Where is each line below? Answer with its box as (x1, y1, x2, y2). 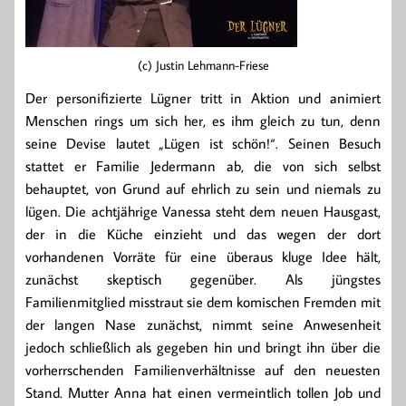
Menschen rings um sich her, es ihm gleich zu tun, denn (25, 111, 381, 130)
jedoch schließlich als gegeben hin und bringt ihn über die (25, 338, 381, 357)
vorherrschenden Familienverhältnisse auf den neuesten (25, 361, 381, 380)
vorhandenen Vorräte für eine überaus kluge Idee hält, (25, 247, 381, 266)
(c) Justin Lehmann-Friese (137, 56, 269, 74)
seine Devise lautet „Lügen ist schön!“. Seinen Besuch (25, 134, 381, 153)
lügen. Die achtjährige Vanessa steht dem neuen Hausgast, (25, 202, 381, 221)
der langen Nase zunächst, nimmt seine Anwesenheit (25, 315, 381, 334)
